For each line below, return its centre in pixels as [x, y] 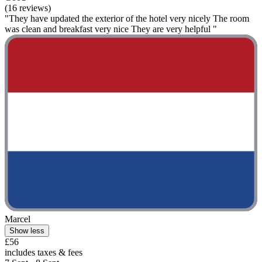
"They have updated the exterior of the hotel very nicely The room [127, 19]
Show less [27, 230]
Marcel [18, 219]
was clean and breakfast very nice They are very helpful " [111, 29]
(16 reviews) [28, 8]
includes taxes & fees [44, 252]
